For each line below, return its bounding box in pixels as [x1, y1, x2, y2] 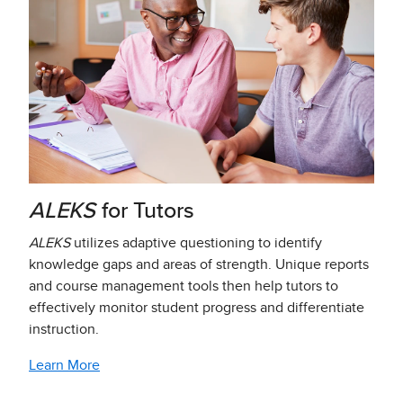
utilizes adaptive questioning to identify [74, 236, 322, 251]
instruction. [29, 322, 99, 337]
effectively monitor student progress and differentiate [29, 300, 364, 316]
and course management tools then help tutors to [29, 279, 338, 294]
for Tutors [102, 200, 194, 223]
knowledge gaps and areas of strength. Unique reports [29, 257, 369, 273]
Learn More [29, 358, 100, 373]
